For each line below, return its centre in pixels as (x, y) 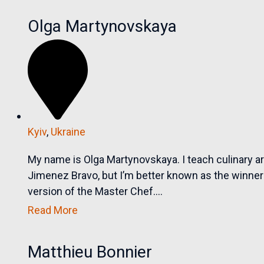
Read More (53, 210)
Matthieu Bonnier (90, 252)
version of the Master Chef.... (95, 192)
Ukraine (68, 132)
